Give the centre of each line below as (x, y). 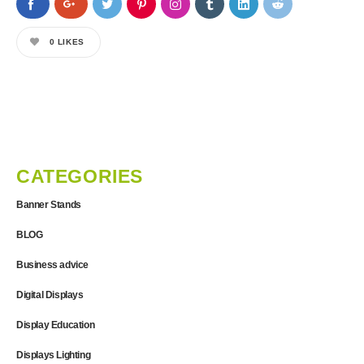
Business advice (52, 264)
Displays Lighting (54, 355)
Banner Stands (49, 204)
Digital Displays (50, 295)
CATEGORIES (80, 176)
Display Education (56, 325)
